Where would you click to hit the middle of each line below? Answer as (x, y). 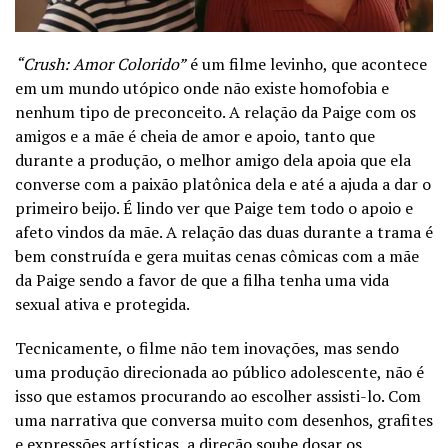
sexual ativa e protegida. (102, 303)
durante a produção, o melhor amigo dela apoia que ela (213, 159)
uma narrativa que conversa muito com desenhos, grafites (224, 419)
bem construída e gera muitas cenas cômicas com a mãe (217, 255)
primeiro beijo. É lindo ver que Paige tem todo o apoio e (214, 207)
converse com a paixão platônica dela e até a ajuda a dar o (223, 183)
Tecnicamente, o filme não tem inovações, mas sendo (207, 347)
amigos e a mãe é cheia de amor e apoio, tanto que (195, 135)
